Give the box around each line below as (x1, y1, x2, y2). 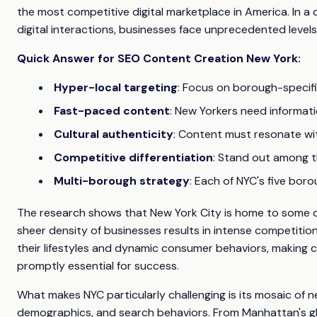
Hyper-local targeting (54, 80, 178, 96)
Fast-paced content (54, 103, 170, 119)
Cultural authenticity (54, 127, 173, 142)
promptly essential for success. (17, 258, 179, 274)
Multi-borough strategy (54, 173, 190, 189)
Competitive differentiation (54, 150, 213, 166)
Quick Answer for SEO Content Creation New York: (17, 51, 301, 67)
